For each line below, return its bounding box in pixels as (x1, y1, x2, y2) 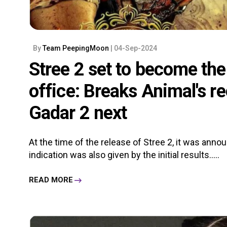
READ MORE (29, 175, 73, 185)
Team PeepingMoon (43, 44, 110, 52)
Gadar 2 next (29, 102, 127, 124)
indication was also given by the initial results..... (29, 149, 219, 160)
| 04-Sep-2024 (110, 44, 157, 52)
